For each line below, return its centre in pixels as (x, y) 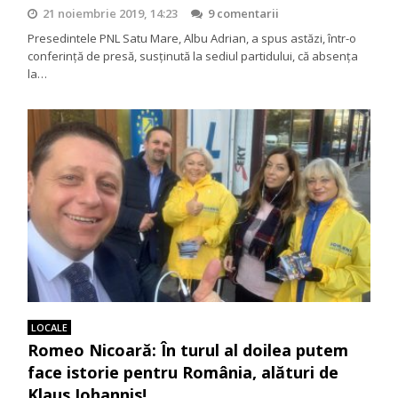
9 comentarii (244, 13)
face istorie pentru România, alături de (183, 373)
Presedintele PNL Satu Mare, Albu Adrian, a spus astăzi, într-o (192, 38)
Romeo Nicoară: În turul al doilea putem (188, 350)
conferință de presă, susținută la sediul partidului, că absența (193, 56)
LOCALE (50, 328)
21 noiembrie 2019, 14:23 (111, 13)
